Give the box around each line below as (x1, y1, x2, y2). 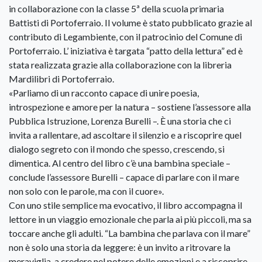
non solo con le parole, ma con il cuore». (9, 185, 164, 196)
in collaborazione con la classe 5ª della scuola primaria (9, 2, 224, 14)
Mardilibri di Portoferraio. (9, 73, 114, 84)
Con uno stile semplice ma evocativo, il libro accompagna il (9, 199, 242, 211)
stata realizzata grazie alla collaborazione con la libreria (9, 58, 232, 70)
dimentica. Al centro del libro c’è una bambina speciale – (9, 157, 230, 168)
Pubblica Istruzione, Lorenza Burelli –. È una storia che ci (9, 115, 231, 126)
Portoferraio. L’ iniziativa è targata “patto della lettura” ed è (9, 44, 243, 56)
